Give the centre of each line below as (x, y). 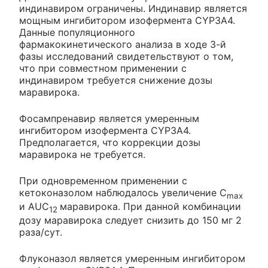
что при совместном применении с (103, 68)
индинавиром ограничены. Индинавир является (133, 9)
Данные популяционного (77, 33)
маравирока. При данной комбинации (150, 207)
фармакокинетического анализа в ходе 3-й (123, 45)
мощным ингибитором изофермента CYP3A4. (127, 21)
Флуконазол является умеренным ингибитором (132, 259)
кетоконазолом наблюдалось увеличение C (123, 193)
